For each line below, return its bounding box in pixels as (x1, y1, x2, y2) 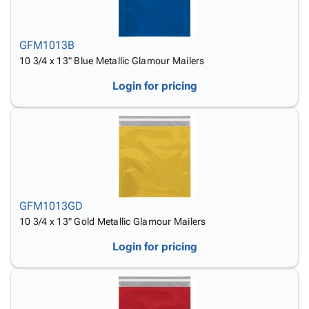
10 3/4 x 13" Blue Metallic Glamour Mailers (19, 55, 205, 66)
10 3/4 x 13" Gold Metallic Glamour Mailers (19, 216, 206, 227)
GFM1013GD (19, 199, 83, 212)
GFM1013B (19, 39, 74, 52)
